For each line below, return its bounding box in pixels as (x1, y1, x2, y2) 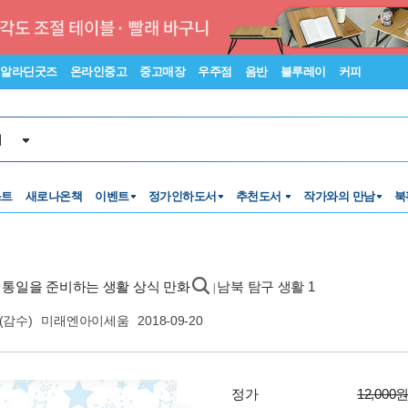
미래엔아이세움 (41, 313, 129, 328)
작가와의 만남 (303, 189, 375, 203)
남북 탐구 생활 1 (217, 279, 315, 294)
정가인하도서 (148, 189, 217, 203)
